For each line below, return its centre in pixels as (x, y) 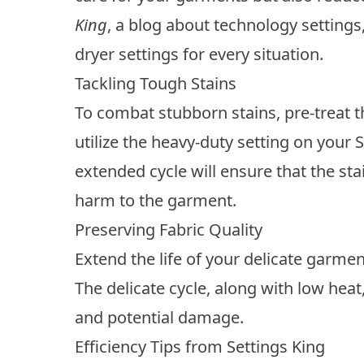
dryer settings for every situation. (199, 54)
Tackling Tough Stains (156, 83)
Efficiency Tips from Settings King (200, 346)
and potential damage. (159, 317)
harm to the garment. (156, 200)
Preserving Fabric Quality (169, 229)
